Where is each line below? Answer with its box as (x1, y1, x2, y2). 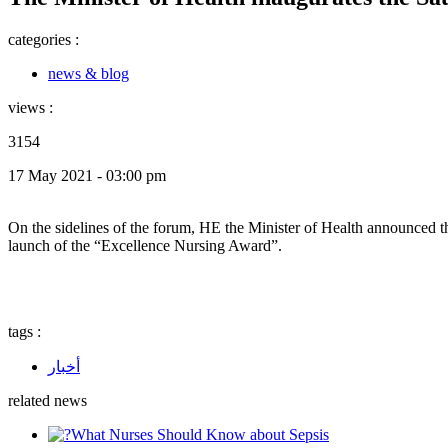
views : (8, 98, 53, 116)
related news (8, 391, 87, 409)
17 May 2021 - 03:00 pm (8, 166, 166, 184)
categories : (8, 30, 79, 48)
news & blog (48, 64, 129, 82)
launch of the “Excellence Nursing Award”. (8, 236, 282, 254)
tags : (8, 322, 41, 340)
